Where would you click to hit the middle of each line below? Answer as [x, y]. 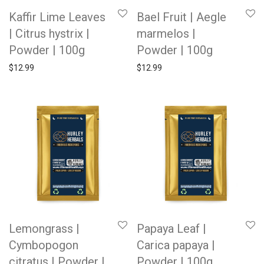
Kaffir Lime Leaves [57, 17]
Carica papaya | [176, 245]
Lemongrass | [44, 229]
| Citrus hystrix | [49, 34]
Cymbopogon [44, 245]
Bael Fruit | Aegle [181, 17]
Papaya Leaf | [171, 229]
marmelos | [166, 34]
